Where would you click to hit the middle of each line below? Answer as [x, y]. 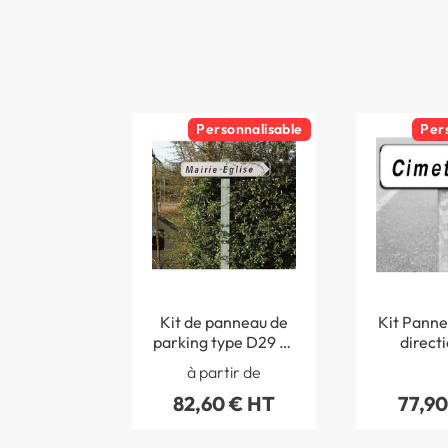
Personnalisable [249, 128]
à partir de [223, 372]
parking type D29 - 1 [223, 341]
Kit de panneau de [223, 321]
